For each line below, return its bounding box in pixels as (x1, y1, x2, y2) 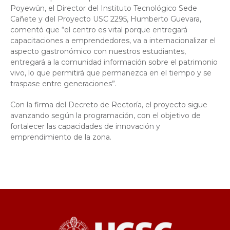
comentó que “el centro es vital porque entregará (10, 25, 187, 34)
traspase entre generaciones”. (10, 79, 117, 88)
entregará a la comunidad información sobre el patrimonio (10, 57, 218, 67)
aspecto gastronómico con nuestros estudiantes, (10, 47, 186, 56)
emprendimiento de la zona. (10, 132, 111, 142)
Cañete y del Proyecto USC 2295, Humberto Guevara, (10, 14, 201, 24)
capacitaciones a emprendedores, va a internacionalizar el (10, 36, 216, 45)
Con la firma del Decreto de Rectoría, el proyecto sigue (10, 100, 207, 109)
